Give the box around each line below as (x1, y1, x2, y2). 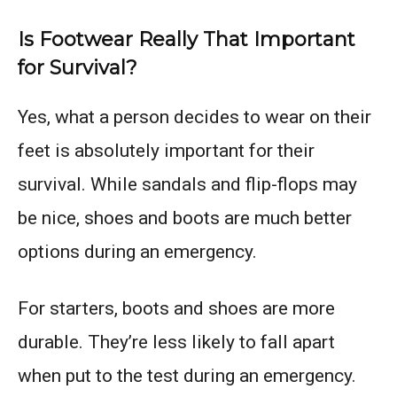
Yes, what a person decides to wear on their (18, 106, 371, 128)
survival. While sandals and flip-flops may (18, 174, 357, 196)
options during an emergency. (18, 241, 257, 263)
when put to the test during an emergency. (18, 365, 356, 387)
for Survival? (18, 56, 137, 81)
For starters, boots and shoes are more (18, 298, 335, 320)
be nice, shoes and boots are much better (18, 207, 352, 230)
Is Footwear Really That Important (18, 27, 355, 52)
